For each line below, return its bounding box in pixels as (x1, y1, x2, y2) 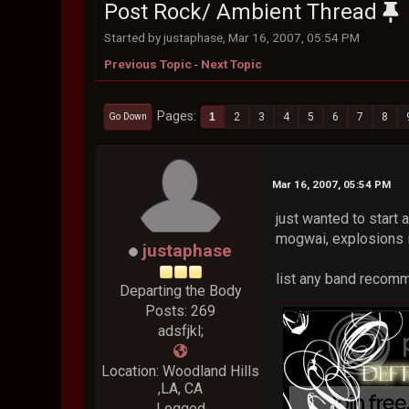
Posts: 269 (145, 302, 216, 320)
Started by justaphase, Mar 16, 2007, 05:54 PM (104, 30, 361, 45)
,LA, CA (158, 380, 204, 398)
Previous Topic (104, 57, 193, 72)
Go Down (109, 110, 148, 122)
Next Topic (201, 57, 263, 72)
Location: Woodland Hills (101, 362, 260, 381)
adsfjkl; (157, 322, 204, 341)
